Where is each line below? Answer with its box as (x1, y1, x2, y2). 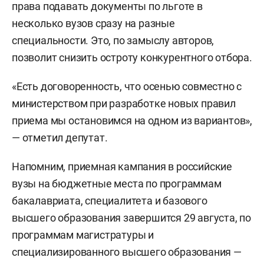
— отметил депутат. (12, 131, 108, 144)
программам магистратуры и (12, 228, 154, 241)
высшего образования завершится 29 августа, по (12, 211, 251, 224)
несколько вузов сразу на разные (12, 16, 175, 29)
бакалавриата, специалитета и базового (12, 194, 207, 207)
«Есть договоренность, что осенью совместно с (12, 80, 242, 93)
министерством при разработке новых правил (12, 97, 236, 110)
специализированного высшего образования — (12, 245, 242, 258)
